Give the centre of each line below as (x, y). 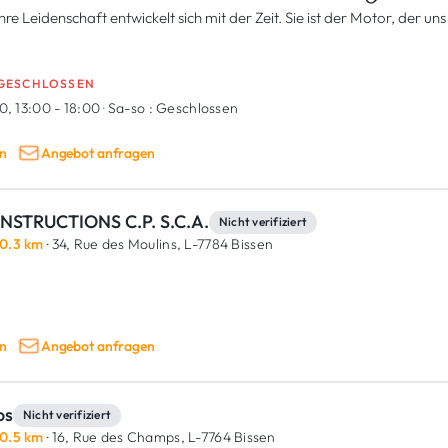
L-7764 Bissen (230, 437)
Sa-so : (130, 108)
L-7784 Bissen (227, 244)
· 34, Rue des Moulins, (112, 244)
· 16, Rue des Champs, (114, 437)
